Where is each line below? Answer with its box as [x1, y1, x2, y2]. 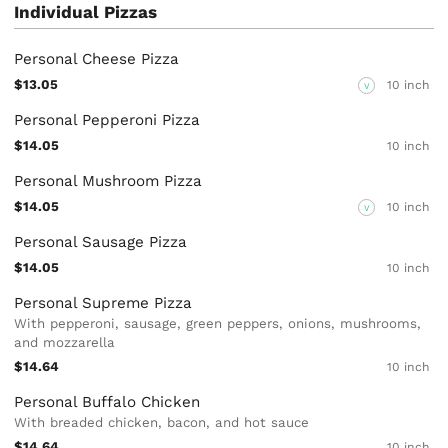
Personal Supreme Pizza [14, 294, 193, 313]
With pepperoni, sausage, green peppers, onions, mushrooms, [14, 316, 422, 332]
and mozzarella [14, 335, 116, 351]
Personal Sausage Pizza [14, 233, 188, 252]
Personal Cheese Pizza [14, 49, 180, 68]
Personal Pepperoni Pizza [14, 110, 201, 129]
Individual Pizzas [14, 2, 158, 22]
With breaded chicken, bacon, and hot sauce [14, 415, 310, 431]
